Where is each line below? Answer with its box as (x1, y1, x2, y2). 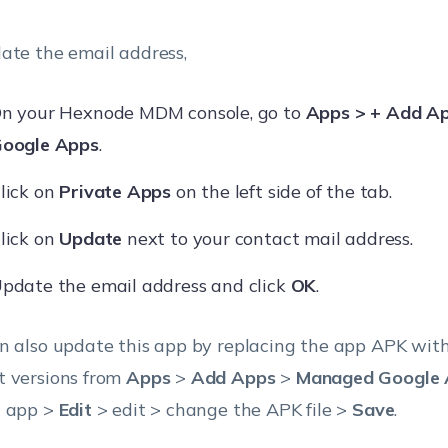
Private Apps (59, 180, 172, 203)
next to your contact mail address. (122, 227, 413, 250)
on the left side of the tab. (171, 180, 392, 203)
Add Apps (190, 366, 276, 389)
